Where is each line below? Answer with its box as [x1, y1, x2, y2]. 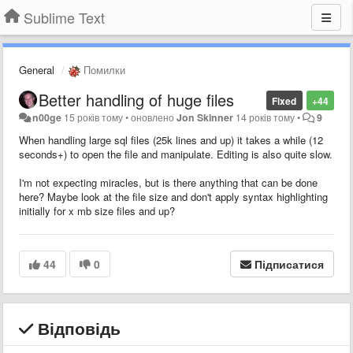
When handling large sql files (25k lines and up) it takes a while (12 [19, 132, 323, 147]
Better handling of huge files [39, 87, 234, 111]
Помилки [80, 62, 125, 77]
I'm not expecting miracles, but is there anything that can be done [19, 174, 318, 190]
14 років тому [236, 110, 295, 124]
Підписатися [255, 255, 324, 272]
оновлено [131, 110, 177, 124]
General [19, 62, 54, 77]
